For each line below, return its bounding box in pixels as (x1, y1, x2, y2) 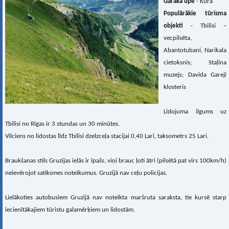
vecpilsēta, (164, 34, 192, 41)
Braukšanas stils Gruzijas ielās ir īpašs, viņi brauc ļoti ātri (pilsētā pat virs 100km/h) (5, 157, 226, 164)
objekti (164, 22, 183, 29)
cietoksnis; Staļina (164, 59, 226, 66)
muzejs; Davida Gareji (164, 71, 226, 78)
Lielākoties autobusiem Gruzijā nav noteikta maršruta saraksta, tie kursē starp (5, 194, 226, 201)
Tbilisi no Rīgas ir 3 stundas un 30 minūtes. (5, 120, 120, 127)
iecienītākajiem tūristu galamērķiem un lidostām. (5, 206, 135, 213)
